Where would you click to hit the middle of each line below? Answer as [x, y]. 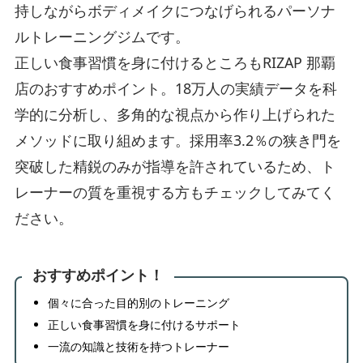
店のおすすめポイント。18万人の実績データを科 [175, 88]
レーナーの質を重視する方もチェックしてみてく [175, 192]
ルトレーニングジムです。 [102, 36]
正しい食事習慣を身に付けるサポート [144, 324]
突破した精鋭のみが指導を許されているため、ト [175, 166]
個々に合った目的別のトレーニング [138, 302]
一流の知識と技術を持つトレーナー [138, 346]
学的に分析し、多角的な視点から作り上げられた [175, 114]
